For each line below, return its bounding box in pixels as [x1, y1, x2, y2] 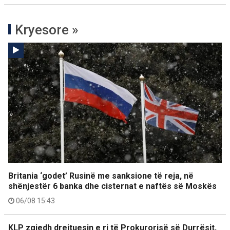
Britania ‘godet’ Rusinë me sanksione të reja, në [8, 171, 194, 181]
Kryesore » [15, 22, 79, 37]
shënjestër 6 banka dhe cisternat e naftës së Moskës [8, 181, 217, 191]
